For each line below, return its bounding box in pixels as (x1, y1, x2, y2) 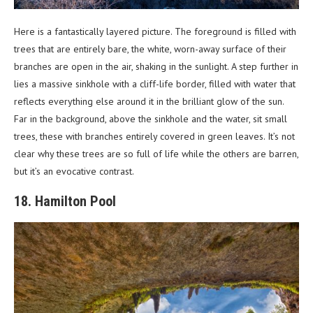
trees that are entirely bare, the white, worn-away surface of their (14, 42, 286, 55)
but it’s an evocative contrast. (14, 164, 134, 177)
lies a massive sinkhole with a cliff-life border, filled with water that (14, 77, 296, 90)
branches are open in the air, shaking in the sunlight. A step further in (14, 59, 298, 73)
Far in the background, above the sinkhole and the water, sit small (14, 112, 287, 125)
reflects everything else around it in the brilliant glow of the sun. (14, 94, 284, 108)
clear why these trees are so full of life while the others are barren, (14, 147, 298, 160)
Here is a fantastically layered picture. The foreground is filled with (14, 24, 296, 38)
